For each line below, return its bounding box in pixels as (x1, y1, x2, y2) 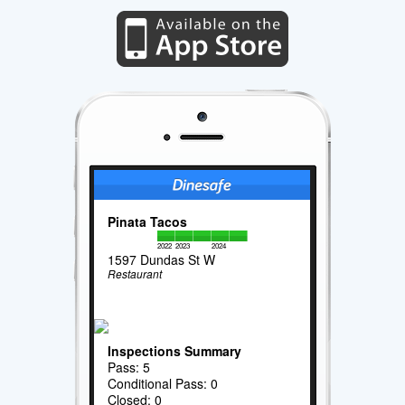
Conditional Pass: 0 (108, 373, 219, 392)
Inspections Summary (108, 341, 242, 360)
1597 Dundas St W (108, 250, 216, 269)
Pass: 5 (108, 357, 151, 376)
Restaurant (108, 266, 163, 282)
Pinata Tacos (108, 212, 188, 231)
